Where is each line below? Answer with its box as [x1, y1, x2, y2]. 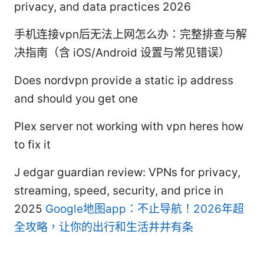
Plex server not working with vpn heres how [14, 120, 243, 134]
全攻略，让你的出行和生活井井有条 [14, 220, 193, 235]
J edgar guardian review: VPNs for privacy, [14, 166, 240, 180]
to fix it [14, 138, 51, 152]
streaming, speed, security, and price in [14, 184, 223, 198]
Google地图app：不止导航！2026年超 [45, 202, 244, 216]
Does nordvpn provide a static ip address [14, 74, 233, 88]
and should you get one [14, 92, 138, 106]
